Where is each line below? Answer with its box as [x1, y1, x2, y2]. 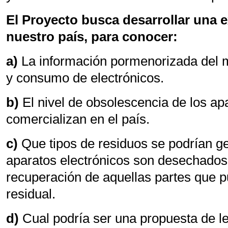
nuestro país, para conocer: [6, 30, 178, 44]
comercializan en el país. [6, 112, 150, 126]
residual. [6, 187, 56, 201]
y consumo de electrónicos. [6, 71, 164, 85]
